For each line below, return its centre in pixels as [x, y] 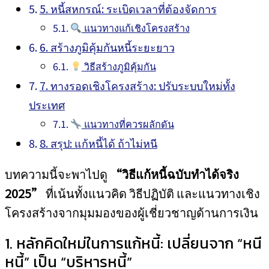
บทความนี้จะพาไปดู [57, 174]
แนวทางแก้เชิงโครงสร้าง [135, 28]
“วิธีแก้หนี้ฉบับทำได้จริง [174, 174]
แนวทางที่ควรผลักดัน [128, 124]
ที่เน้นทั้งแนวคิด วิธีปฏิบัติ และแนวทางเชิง [152, 193]
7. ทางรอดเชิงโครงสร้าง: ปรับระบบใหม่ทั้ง [137, 85]
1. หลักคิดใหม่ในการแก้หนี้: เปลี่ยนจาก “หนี [133, 243]
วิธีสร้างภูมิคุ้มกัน [119, 66]
